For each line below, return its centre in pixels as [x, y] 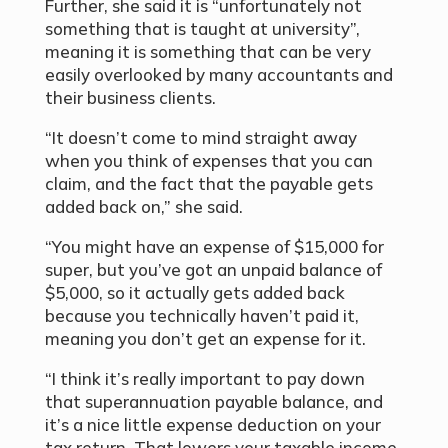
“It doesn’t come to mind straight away [200, 138]
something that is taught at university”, [202, 29]
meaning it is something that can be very [207, 52]
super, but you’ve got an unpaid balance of [213, 270]
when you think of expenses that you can [208, 161]
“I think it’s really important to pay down [204, 379]
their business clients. [130, 98]
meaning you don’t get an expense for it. [205, 339]
